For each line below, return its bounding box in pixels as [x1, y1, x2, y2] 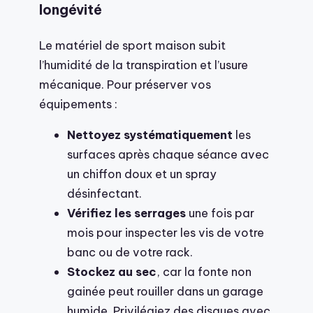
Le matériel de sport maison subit [39, 37, 226, 52]
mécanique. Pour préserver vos [39, 76, 211, 92]
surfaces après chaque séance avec [67, 147, 269, 162]
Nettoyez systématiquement [67, 127, 233, 143]
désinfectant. [67, 186, 142, 201]
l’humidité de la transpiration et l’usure [39, 57, 248, 72]
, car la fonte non [156, 264, 252, 279]
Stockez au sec [67, 264, 156, 279]
